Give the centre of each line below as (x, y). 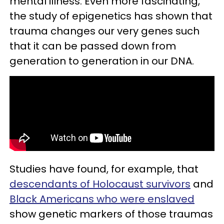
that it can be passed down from (93, 46)
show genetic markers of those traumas (111, 214)
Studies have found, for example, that (104, 169)
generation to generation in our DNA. (102, 61)
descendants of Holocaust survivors (100, 184)
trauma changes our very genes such (104, 31)
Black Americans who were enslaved (102, 199)
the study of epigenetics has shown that (111, 16)
